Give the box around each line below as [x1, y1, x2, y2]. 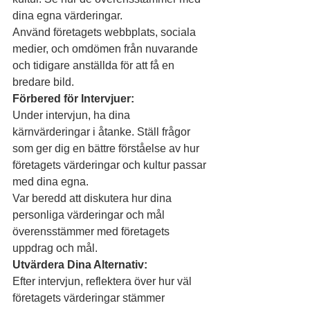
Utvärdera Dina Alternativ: [12, 259, 147, 271]
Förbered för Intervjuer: [12, 93, 134, 104]
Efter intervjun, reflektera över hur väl [12, 275, 194, 287]
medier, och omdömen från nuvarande [12, 43, 201, 55]
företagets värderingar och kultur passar [12, 159, 209, 171]
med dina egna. [12, 176, 89, 188]
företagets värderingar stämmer [12, 292, 167, 304]
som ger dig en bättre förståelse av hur [12, 143, 202, 154]
